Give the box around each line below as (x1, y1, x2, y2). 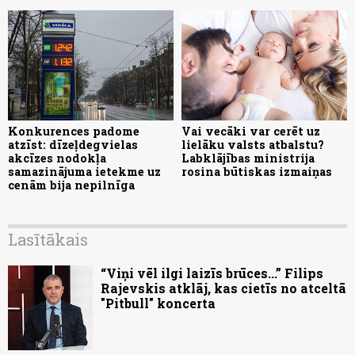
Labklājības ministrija (181, 150, 315, 166)
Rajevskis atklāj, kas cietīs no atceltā (101, 279, 346, 296)
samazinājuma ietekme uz (8, 163, 161, 179)
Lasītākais (8, 228, 88, 250)
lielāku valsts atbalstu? (181, 136, 324, 152)
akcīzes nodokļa (8, 150, 106, 166)
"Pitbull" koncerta (101, 294, 216, 311)
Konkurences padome (8, 123, 139, 139)
